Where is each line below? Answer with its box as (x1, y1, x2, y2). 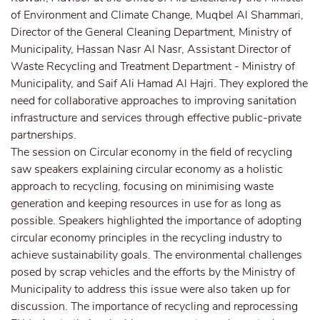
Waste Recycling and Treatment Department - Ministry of (11, 59, 295, 74)
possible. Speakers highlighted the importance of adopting (11, 213, 301, 229)
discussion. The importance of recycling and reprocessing (11, 299, 298, 314)
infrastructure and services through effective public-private (11, 110, 301, 126)
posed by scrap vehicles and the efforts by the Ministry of (11, 264, 295, 280)
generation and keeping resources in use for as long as (11, 196, 281, 211)
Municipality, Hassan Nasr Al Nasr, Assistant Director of (11, 41, 291, 57)
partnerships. (11, 127, 79, 143)
